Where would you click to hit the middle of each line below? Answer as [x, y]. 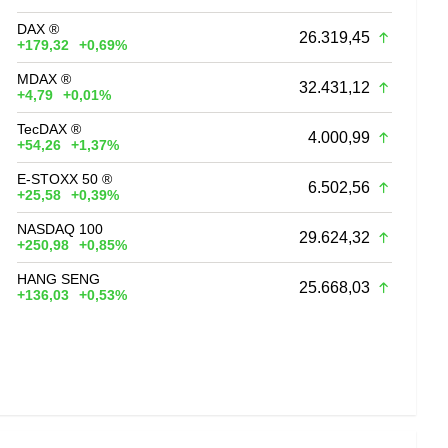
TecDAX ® [49, 128]
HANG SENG [59, 278]
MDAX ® [44, 78]
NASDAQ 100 [60, 228]
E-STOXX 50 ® [65, 178]
